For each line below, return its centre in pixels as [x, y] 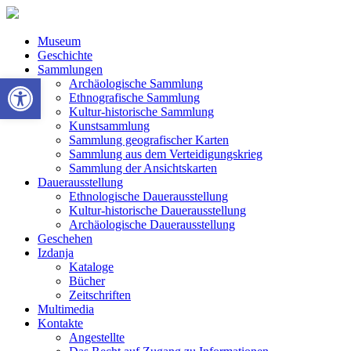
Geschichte [65, 55]
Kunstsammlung [109, 126]
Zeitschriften [100, 295]
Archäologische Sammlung [136, 83]
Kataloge [91, 267]
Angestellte [97, 337]
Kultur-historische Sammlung [141, 112]
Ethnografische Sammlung [134, 98]
